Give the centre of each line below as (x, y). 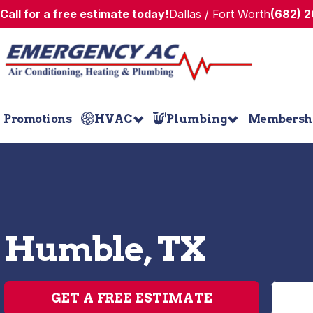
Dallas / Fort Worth (220, 14)
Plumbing (197, 119)
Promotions (37, 119)
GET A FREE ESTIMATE (132, 298)
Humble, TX (105, 249)
